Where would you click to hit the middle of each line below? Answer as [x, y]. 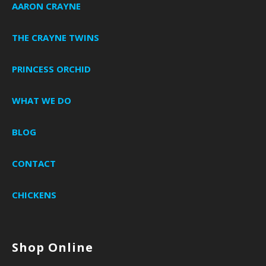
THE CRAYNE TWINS [56, 37]
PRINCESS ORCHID [51, 69]
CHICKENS [34, 194]
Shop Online [53, 247]
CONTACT [34, 163]
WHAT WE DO [42, 100]
